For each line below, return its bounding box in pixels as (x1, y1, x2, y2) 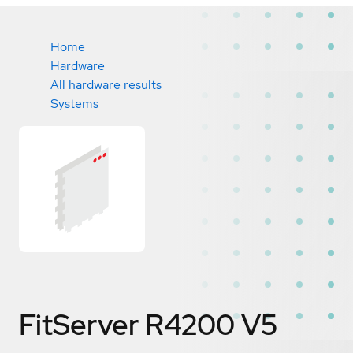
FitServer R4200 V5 (19, 305, 277, 344)
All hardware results (50, 76, 162, 93)
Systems (50, 95, 98, 112)
